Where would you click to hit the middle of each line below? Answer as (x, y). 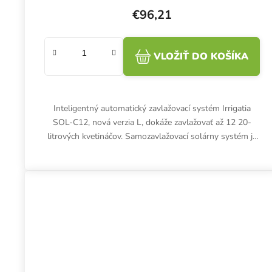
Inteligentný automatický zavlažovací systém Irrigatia (152, 109)
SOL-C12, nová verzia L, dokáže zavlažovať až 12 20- (152, 123)
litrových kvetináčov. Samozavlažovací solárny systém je (152, 137)
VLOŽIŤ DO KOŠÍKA (201, 57)
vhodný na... (152, 151)
